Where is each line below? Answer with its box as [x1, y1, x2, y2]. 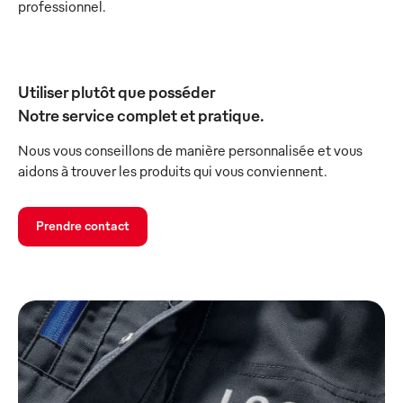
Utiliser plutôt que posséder [18, 81, 215, 103]
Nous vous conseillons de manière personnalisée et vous [18, 141, 363, 160]
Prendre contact [36, 218, 130, 234]
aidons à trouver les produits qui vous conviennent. [18, 162, 327, 181]
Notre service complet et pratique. [18, 104, 264, 126]
